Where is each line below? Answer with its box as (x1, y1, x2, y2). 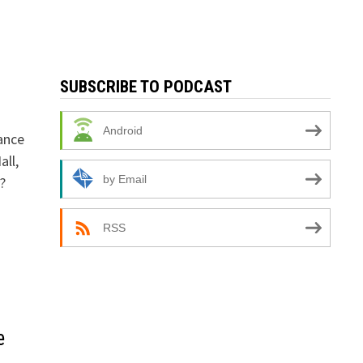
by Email (102, 172, 147, 186)
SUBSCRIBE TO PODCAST (59, 77, 232, 96)
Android (102, 123, 143, 137)
